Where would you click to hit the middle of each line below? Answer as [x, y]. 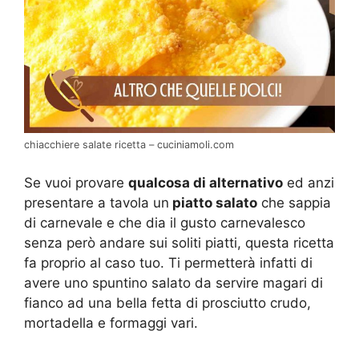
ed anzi [309, 182]
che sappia [294, 202]
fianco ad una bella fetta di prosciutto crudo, [167, 303]
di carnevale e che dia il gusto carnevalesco [165, 222]
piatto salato [213, 202]
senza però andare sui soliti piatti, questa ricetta [179, 242]
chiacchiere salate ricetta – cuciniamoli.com [129, 145]
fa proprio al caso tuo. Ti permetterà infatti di [168, 262]
